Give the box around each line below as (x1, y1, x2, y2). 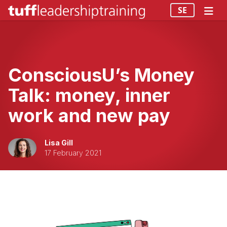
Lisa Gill (45, 138, 73, 147)
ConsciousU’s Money (8, 64, 195, 86)
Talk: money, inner (8, 84, 170, 106)
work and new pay (8, 104, 170, 127)
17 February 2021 (45, 148, 101, 157)
